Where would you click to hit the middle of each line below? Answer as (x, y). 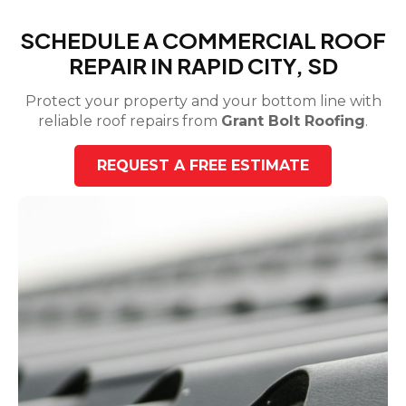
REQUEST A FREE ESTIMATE (203, 166)
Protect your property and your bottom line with (203, 101)
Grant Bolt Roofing (293, 121)
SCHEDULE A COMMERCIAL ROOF (203, 40)
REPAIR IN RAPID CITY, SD (203, 66)
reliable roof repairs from (130, 121)
